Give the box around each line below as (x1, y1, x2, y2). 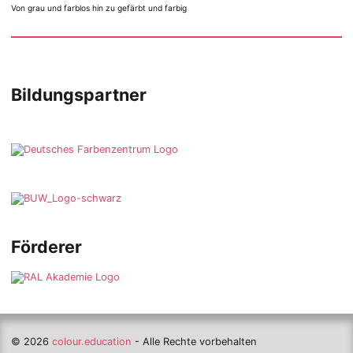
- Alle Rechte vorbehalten (135, 336, 258, 348)
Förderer (11, 236, 83, 257)
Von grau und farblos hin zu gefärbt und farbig (11, 2, 188, 13)
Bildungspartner (11, 84, 147, 106)
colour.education (52, 336, 132, 348)
